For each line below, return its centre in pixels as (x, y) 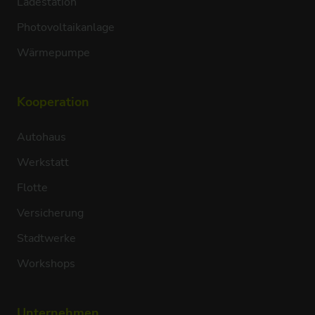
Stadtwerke (46, 238)
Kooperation (53, 102)
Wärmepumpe (53, 52)
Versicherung (50, 213)
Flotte (32, 187)
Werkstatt (43, 162)
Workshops (46, 263)
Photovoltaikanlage (65, 27)
